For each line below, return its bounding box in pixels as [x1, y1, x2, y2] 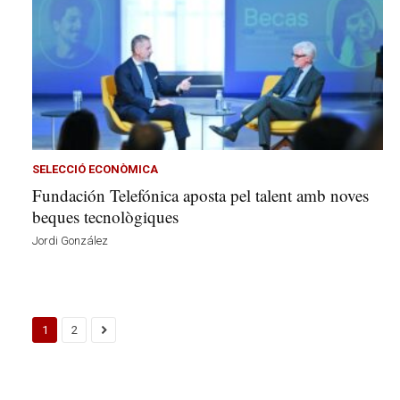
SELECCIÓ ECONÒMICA [32, 162, 158, 177]
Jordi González [32, 234, 108, 248]
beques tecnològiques [32, 205, 179, 229]
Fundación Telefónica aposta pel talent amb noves [32, 184, 369, 207]
